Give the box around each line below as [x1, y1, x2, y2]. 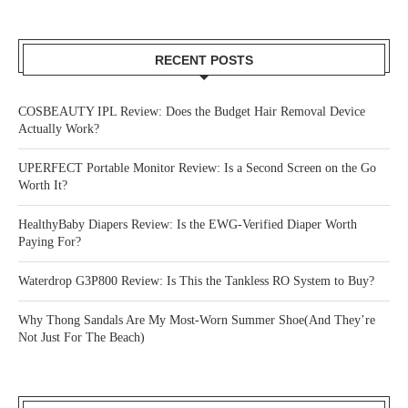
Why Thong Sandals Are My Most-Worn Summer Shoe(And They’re [18, 313, 375, 328]
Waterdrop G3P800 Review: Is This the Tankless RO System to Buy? [18, 274, 374, 289]
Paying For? [18, 235, 81, 250]
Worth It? [18, 178, 67, 193]
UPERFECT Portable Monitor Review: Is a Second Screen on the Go [18, 161, 376, 176]
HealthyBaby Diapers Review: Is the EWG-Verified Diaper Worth [18, 218, 357, 232]
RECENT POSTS [155, 53, 253, 68]
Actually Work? [18, 122, 99, 137]
